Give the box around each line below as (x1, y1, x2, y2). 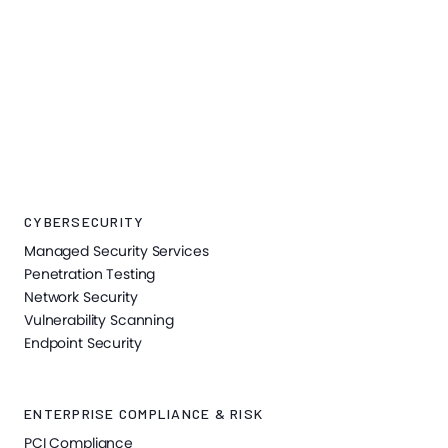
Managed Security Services (24, 241, 209, 262)
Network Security (24, 287, 138, 308)
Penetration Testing (24, 264, 156, 285)
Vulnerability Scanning (24, 310, 174, 331)
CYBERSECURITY (24, 213, 145, 231)
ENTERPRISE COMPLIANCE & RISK (24, 405, 263, 423)
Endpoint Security (24, 333, 142, 354)
